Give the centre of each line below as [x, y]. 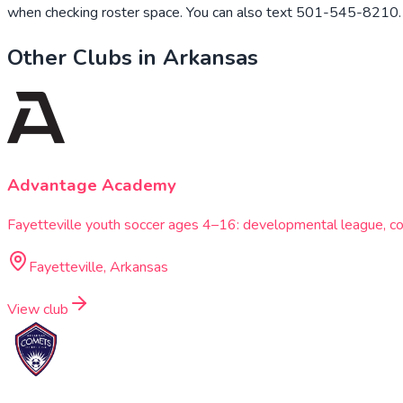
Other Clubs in [85, 57]
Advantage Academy [92, 185]
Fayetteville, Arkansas [99, 268]
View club [38, 310]
